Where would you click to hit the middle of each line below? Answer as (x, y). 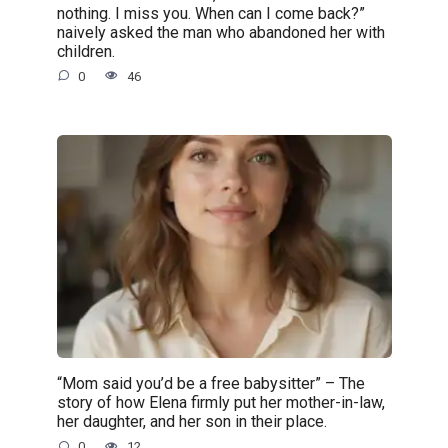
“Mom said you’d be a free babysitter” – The (210, 384)
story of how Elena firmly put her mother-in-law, (220, 403)
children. (85, 51)
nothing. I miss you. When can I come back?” (210, 13)
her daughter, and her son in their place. (191, 422)
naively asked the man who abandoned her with (220, 32)
